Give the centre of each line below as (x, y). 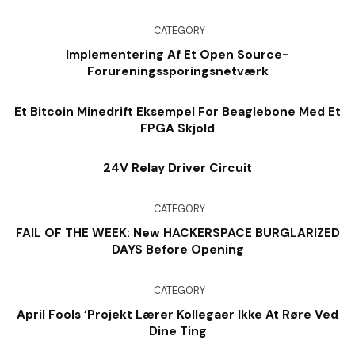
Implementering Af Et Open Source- (177, 55)
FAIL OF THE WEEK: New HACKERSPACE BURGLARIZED (177, 233)
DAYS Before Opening (177, 249)
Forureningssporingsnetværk (177, 72)
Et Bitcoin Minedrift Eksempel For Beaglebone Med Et (177, 111)
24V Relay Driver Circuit (177, 168)
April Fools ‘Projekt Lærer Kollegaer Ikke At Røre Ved (177, 314)
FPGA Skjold (177, 128)
